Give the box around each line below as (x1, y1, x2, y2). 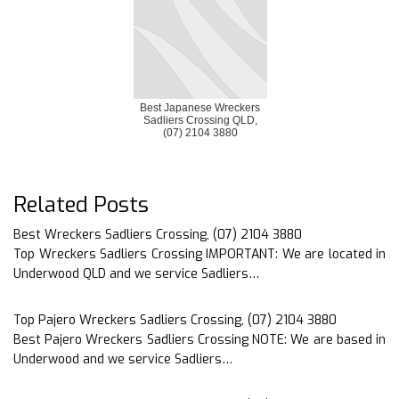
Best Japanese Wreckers (140, 101, 260, 114)
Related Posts (13, 190, 149, 219)
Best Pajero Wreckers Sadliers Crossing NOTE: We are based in (13, 330, 386, 348)
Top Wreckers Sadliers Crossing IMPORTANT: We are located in (13, 245, 386, 263)
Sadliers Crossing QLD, (142, 113, 257, 126)
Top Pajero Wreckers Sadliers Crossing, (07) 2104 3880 (13, 311, 337, 329)
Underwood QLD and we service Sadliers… (13, 265, 259, 282)
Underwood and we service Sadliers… (13, 350, 232, 368)
